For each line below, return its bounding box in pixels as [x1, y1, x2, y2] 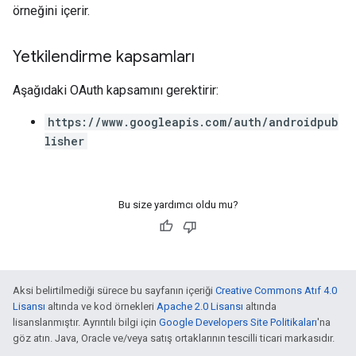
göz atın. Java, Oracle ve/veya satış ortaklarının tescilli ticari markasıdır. [13, 332, 335, 344]
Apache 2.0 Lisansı [157, 300, 243, 312]
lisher [44, 133, 84, 149]
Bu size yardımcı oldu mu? [118, 199, 238, 211]
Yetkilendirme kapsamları [13, 47, 195, 67]
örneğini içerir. [13, 3, 90, 18]
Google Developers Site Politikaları [159, 316, 317, 328]
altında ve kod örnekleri [45, 300, 157, 312]
